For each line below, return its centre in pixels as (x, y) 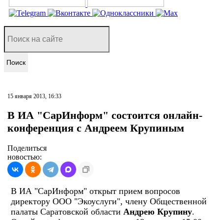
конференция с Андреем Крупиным (96, 128)
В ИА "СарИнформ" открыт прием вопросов (96, 191)
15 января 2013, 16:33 (34, 96)
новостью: (25, 157)
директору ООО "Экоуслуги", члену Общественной (109, 201)
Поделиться (27, 148)
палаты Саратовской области (67, 211)
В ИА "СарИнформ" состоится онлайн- (105, 115)
